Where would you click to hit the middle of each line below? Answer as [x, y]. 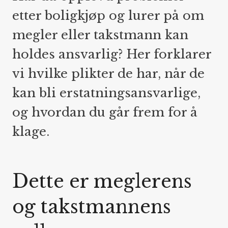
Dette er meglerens [102, 181]
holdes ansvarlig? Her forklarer [112, 54]
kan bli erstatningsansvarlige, [106, 93]
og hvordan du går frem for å [105, 112]
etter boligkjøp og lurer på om [108, 16]
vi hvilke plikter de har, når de [108, 74]
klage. [33, 132]
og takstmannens [92, 207]
